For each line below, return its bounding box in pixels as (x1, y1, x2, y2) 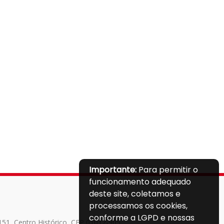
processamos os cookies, (89, 200, 187, 211)
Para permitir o (136, 164, 198, 175)
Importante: (89, 164, 136, 175)
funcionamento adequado (89, 176, 191, 187)
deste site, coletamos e (89, 188, 180, 199)
